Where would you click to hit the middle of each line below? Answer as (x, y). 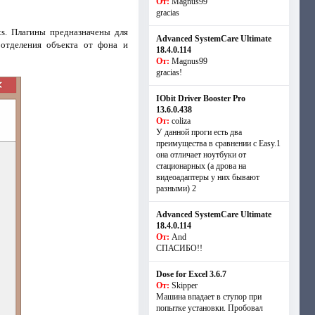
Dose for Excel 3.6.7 (191, 274)
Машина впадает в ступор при (208, 297)
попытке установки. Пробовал (209, 308)
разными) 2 (176, 188)
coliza (181, 121)
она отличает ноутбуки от (201, 155)
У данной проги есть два (199, 132)
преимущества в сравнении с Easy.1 (218, 143)
